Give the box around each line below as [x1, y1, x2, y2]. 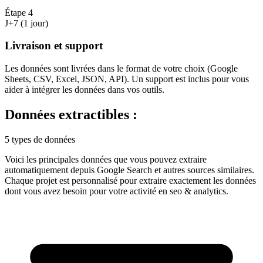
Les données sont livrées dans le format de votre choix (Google [5, 63, 238, 74]
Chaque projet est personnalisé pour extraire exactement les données [5, 176, 256, 186]
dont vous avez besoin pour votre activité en [5, 186, 170, 196]
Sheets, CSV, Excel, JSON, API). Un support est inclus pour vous [5, 74, 249, 85]
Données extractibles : [5, 107, 137, 123]
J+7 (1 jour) [5, 18, 48, 28]
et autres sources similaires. [152, 165, 254, 175]
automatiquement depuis [5, 165, 97, 175]
